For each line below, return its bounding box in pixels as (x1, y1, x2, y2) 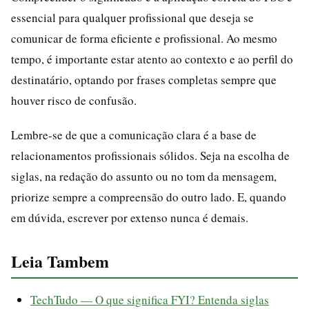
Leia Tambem (11, 248, 109, 273)
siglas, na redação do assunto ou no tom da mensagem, (11, 168, 277, 184)
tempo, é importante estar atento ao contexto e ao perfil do (11, 50, 293, 67)
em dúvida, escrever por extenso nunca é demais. (11, 209, 248, 226)
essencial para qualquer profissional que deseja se (11, 9, 254, 26)
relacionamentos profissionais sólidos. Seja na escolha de (11, 147, 290, 163)
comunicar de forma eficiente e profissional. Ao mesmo (11, 30, 277, 46)
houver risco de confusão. (11, 92, 137, 108)
